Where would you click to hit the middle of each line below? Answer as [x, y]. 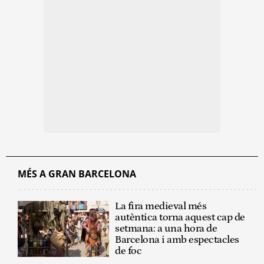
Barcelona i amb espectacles [177, 240]
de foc [128, 251]
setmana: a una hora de [166, 228]
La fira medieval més [161, 206]
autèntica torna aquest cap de [180, 217]
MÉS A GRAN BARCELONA [77, 174]
